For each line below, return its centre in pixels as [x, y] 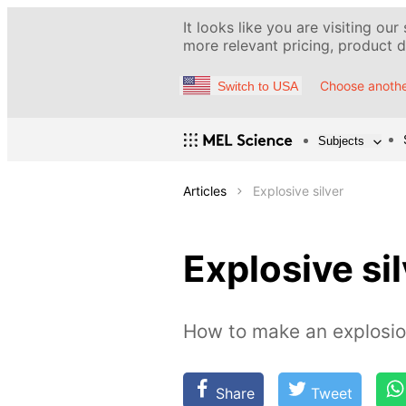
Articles [205, 191]
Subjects [341, 140]
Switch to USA [258, 86]
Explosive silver [298, 191]
